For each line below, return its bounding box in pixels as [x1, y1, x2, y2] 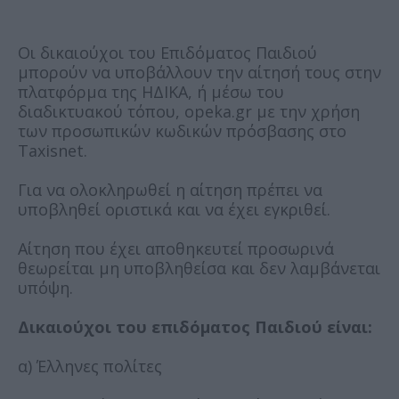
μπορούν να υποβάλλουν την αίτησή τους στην [18, 61, 381, 83]
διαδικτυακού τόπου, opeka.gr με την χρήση [18, 100, 360, 122]
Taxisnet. [18, 139, 87, 161]
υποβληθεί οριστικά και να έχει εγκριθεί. [18, 198, 330, 220]
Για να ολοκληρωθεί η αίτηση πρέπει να [18, 178, 322, 200]
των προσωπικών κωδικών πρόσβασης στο [18, 119, 346, 142]
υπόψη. [18, 276, 73, 298]
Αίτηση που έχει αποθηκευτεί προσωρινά [18, 237, 334, 259]
